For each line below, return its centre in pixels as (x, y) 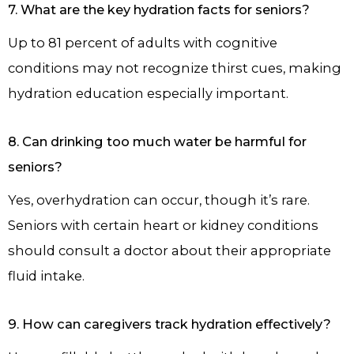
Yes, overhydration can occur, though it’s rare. (159, 200)
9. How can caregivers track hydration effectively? (169, 324)
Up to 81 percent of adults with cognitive (143, 43)
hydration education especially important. (148, 94)
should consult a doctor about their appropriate (169, 251)
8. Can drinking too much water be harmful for (157, 142)
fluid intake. (46, 276)
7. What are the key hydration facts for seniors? (159, 10)
